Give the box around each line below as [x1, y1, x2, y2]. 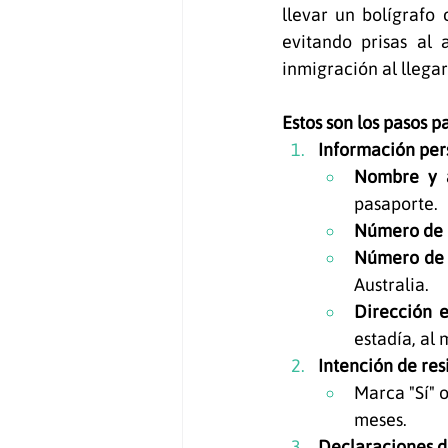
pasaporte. [354, 193, 438, 214]
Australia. [354, 274, 429, 295]
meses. [354, 409, 407, 430]
